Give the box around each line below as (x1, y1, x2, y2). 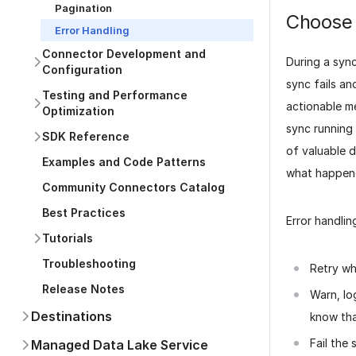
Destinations (31, 308, 112, 324)
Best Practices (42, 206, 126, 219)
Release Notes (42, 282, 125, 296)
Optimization (42, 104, 114, 118)
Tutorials (42, 231, 93, 245)
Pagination (55, 2, 112, 14)
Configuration (42, 63, 122, 76)
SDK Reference (42, 130, 130, 143)
